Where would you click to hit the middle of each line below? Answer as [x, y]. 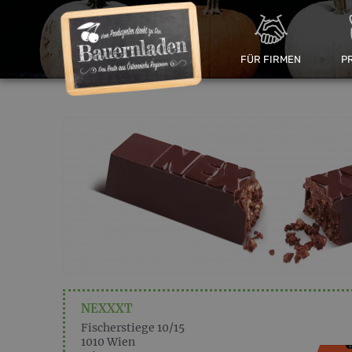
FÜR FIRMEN [270, 59]
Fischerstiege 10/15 [133, 327]
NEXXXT [107, 308]
